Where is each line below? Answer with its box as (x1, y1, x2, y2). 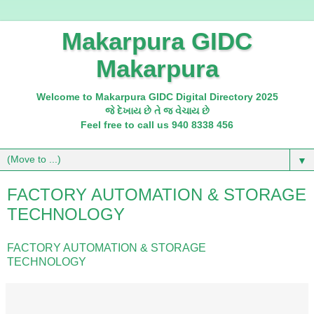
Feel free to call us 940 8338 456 (81, 119, 233, 130)
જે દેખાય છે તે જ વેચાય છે (104, 105, 210, 116)
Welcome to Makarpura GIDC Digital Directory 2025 (36, 91, 278, 102)
